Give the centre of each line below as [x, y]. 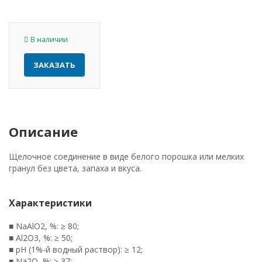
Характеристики [50, 203]
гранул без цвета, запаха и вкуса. [75, 168]
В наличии [49, 39]
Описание [43, 132]
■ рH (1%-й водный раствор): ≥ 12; [76, 249]
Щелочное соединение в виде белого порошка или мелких [126, 156]
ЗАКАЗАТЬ [54, 65]
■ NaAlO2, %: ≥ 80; [44, 226]
